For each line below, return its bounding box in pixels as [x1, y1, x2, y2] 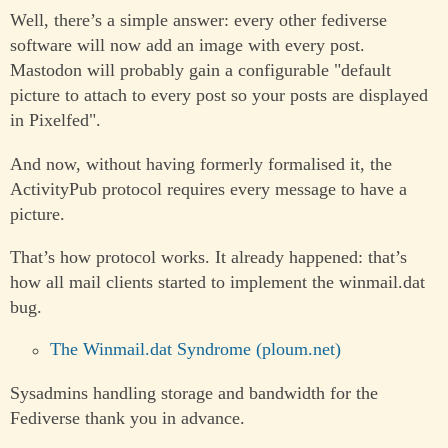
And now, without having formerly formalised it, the [10, 153, 392, 174]
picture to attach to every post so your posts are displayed [10, 85, 428, 106]
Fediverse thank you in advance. [10, 407, 245, 428]
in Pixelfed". [10, 110, 101, 131]
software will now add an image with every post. [10, 35, 365, 56]
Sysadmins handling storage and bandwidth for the [10, 382, 378, 403]
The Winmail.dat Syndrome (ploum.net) [50, 339, 341, 360]
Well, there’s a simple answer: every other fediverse [10, 10, 387, 31]
